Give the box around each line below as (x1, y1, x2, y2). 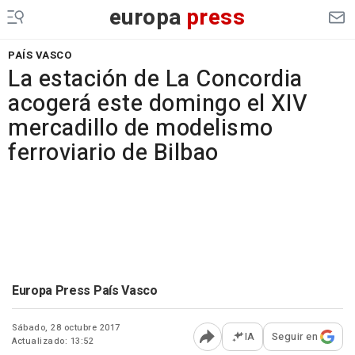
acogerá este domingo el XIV (8, 87, 308, 120)
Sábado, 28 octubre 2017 (12, 321, 120, 334)
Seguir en (271, 329, 318, 344)
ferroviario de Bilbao (8, 136, 219, 170)
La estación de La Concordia (8, 63, 303, 96)
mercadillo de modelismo (8, 112, 273, 145)
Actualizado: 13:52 (12, 334, 94, 348)
